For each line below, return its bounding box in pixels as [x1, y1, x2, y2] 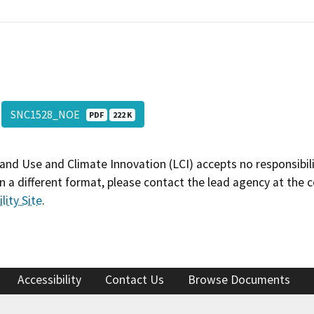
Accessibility [18, 272, 81, 288]
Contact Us [105, 272, 164, 288]
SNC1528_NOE [10, 107, 86, 121]
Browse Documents [188, 272, 290, 288]
